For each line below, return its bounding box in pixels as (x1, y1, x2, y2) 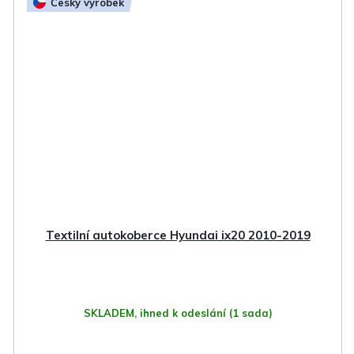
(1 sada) (228, 306, 273, 319)
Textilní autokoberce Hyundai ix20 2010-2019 (45, 227, 311, 243)
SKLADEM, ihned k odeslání (83, 306, 229, 319)
